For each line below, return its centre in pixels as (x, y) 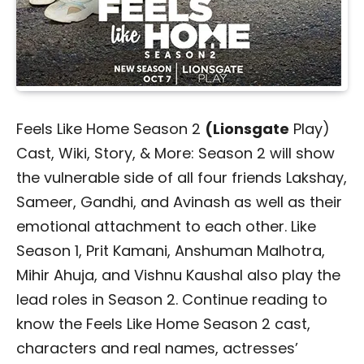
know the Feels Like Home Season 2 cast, (163, 324)
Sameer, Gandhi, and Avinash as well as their (179, 202)
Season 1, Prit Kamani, (95, 251)
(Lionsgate (247, 129)
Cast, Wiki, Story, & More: (105, 153)
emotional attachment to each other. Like (166, 226)
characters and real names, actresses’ (157, 348)
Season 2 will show (266, 153)
